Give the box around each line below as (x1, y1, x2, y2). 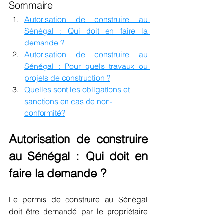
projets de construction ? (24, 73, 110, 83)
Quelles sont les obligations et (24, 85, 131, 95)
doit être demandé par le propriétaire (9, 206, 148, 217)
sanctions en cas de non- (24, 96, 112, 107)
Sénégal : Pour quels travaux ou (24, 61, 148, 71)
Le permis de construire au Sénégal (9, 195, 148, 205)
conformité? (24, 108, 65, 118)
